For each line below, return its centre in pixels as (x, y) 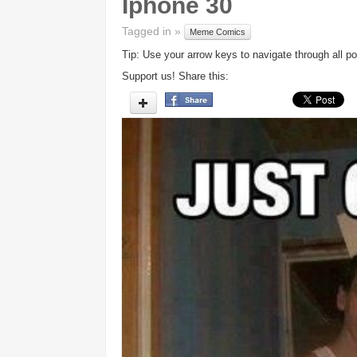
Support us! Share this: (175, 76)
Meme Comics (218, 32)
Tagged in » (153, 31)
